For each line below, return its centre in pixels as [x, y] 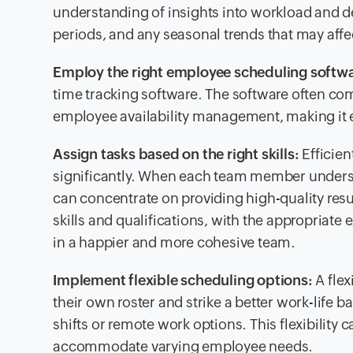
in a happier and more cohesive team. [175, 242]
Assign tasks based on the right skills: [176, 154]
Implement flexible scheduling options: [183, 280]
